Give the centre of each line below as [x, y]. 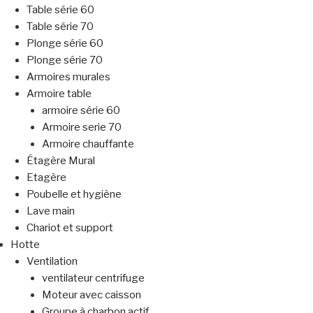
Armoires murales [68, 77]
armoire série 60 [81, 111]
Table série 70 [60, 27]
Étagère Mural [60, 161]
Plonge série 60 [65, 44]
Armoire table [59, 94]
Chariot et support [70, 228]
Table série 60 [60, 10]
